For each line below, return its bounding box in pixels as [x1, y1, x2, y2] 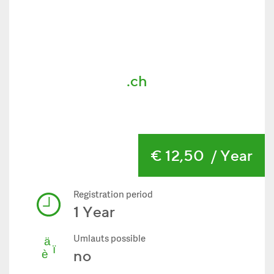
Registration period [73, 190, 153, 201]
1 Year [73, 202, 115, 221]
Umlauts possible [73, 234, 146, 245]
